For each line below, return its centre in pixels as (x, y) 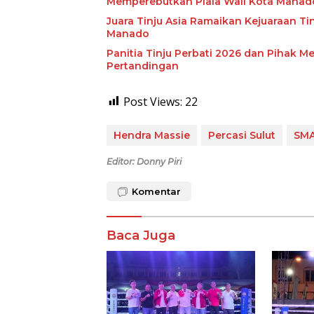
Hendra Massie (152, 135)
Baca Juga (141, 235)
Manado (128, 33)
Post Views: (153, 101)
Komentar (156, 191)
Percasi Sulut (242, 135)
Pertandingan (143, 66)
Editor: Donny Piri (144, 161)
